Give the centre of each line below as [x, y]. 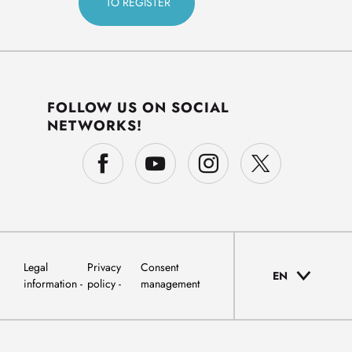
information [52, 284]
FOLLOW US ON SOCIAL [138, 108]
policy [103, 284]
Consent [159, 267]
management [170, 284]
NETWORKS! [95, 126]
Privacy [104, 267]
